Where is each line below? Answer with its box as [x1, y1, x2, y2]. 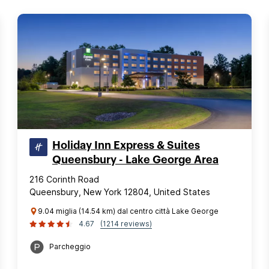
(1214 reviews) [100, 219, 152, 228]
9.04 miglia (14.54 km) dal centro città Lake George [38, 207, 219, 216]
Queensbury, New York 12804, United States [29, 187, 210, 197]
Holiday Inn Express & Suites [52, 140, 200, 151]
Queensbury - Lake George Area [52, 154, 219, 165]
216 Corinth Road [29, 174, 99, 184]
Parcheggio [49, 242, 91, 251]
